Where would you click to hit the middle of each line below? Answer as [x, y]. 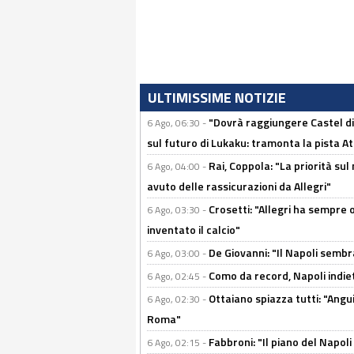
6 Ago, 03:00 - [178, 253]
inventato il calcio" [194, 230]
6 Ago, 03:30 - [178, 210]
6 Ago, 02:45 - [178, 276]
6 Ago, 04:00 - [178, 166]
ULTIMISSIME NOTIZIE [217, 98]
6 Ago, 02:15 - [178, 343]
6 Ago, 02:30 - [178, 299]
